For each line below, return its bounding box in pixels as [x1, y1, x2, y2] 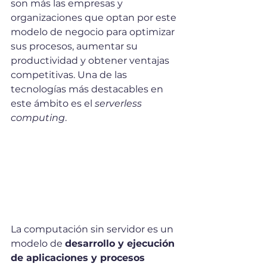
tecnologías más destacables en [11, 83, 166, 95]
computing [11, 112, 65, 123]
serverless [95, 98, 144, 109]
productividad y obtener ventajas [11, 55, 172, 66]
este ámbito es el [11, 98, 95, 109]
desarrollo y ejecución [65, 238, 178, 250]
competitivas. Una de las [11, 69, 129, 80]
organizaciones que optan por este [11, 12, 179, 23]
